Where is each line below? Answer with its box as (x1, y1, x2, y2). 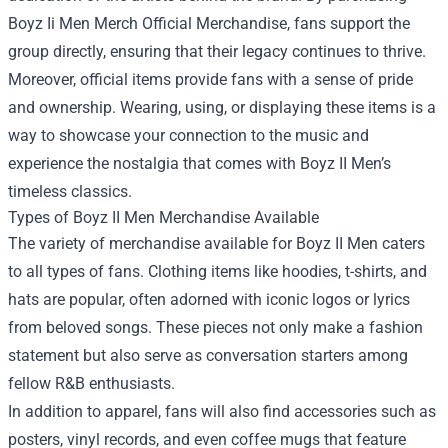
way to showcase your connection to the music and (8, 125, 369, 145)
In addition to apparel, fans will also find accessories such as (8, 401, 436, 421)
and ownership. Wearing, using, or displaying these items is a (8, 97, 436, 117)
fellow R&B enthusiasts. (8, 373, 175, 393)
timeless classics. (8, 181, 132, 201)
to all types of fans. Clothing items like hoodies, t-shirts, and (8, 261, 427, 281)
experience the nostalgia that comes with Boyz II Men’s (8, 153, 391, 173)
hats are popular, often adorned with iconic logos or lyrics (8, 289, 410, 309)
